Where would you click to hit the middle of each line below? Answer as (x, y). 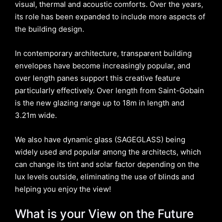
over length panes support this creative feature (98, 78)
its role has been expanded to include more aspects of (110, 17)
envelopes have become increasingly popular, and (103, 66)
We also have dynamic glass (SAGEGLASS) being (100, 140)
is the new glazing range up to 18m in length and (100, 103)
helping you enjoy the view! (63, 189)
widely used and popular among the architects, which (108, 152)
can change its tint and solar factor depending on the (107, 165)
